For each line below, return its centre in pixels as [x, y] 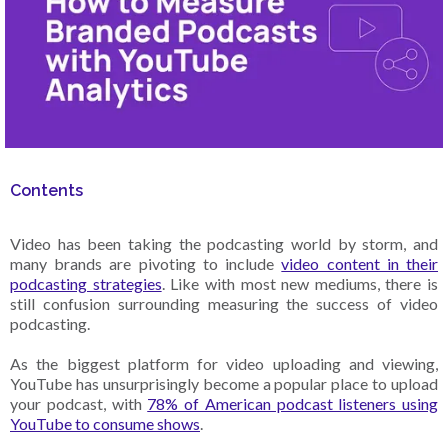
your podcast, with [79, 404]
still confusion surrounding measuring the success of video [224, 304]
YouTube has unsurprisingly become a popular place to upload [224, 384]
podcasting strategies [86, 284]
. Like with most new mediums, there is [299, 284]
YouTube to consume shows [105, 424]
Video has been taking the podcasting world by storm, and [224, 244]
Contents [46, 191]
